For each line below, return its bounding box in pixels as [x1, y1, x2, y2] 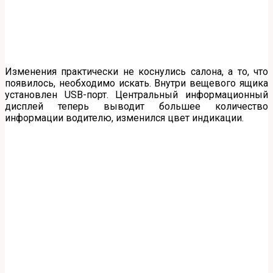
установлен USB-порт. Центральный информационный [5, 89, 268, 101]
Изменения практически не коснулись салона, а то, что [5, 66, 268, 78]
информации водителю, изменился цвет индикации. [5, 112, 244, 124]
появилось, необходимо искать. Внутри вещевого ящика [5, 77, 268, 90]
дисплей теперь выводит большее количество [5, 101, 268, 113]
